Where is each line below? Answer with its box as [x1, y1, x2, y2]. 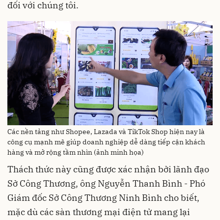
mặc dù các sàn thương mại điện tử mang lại [7, 206, 190, 218]
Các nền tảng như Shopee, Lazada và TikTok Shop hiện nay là [7, 127, 205, 137]
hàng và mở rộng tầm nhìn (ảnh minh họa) [7, 148, 144, 157]
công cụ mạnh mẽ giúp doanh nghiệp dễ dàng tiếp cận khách [7, 137, 205, 147]
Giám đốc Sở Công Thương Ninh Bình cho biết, [7, 192, 199, 204]
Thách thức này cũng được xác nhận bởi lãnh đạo [7, 164, 209, 175]
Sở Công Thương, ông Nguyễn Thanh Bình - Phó [7, 178, 205, 190]
